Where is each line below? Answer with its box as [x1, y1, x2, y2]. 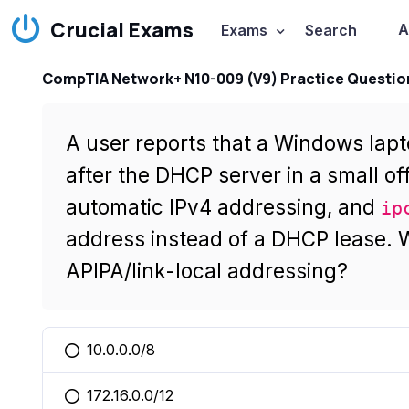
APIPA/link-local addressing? [65, 258, 348, 283]
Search [304, 21, 357, 39]
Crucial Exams [50, 16, 194, 44]
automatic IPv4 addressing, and [65, 194, 381, 219]
